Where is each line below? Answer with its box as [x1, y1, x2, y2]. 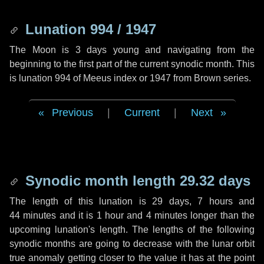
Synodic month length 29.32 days [21, 173, 250, 189]
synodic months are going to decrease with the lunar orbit [9, 239, 255, 249]
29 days [152, 196, 189, 206]
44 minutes [9, 210, 57, 220]
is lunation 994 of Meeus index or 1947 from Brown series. [9, 73, 251, 83]
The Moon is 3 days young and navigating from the [9, 45, 255, 55]
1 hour [96, 210, 124, 220]
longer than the [187, 210, 255, 220]
